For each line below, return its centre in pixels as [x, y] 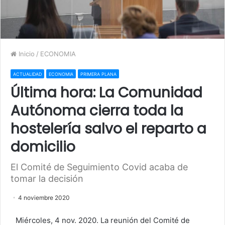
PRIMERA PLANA [98, 74]
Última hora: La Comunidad [106, 92]
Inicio [26, 53]
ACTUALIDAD [27, 74]
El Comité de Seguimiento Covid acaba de [99, 167]
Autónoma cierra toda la [97, 110]
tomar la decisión [47, 178]
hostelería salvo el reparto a [108, 129]
